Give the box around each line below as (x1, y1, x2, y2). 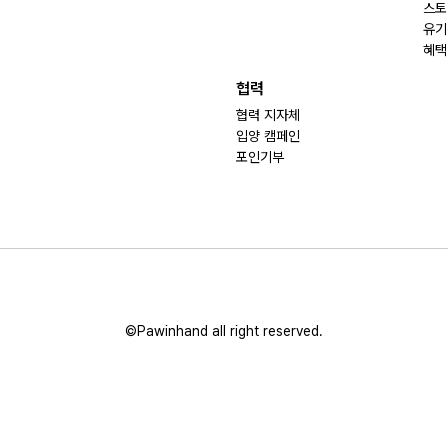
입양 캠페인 (236, 128, 300, 144)
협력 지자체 (236, 107, 300, 123)
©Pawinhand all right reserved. (125, 323, 323, 339)
